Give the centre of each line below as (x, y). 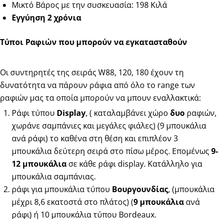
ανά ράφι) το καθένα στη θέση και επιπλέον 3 (95, 138)
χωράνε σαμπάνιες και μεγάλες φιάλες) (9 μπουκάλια (109, 125)
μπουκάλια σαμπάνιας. (54, 176)
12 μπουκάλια (39, 164)
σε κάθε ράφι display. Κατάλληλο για (134, 164)
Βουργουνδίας (140, 189)
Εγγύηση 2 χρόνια (46, 17)
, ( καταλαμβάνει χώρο (128, 113)
